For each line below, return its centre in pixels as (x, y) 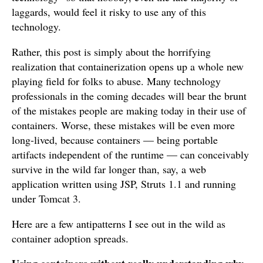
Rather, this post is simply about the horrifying (111, 52)
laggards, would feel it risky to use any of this (109, 12)
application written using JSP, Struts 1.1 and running (124, 184)
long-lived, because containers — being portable (115, 140)
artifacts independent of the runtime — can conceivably (130, 154)
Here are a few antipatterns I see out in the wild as (119, 224)
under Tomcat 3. (46, 198)
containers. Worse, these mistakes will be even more (123, 125)
